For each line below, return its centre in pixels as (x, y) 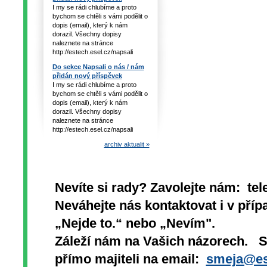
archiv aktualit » (127, 144)
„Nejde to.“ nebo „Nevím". (135, 223)
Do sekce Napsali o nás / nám (98, 67)
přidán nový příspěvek (87, 76)
